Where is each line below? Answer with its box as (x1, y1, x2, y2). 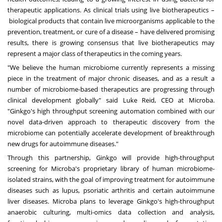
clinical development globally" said (7, 96, 123, 105)
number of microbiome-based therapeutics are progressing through (7, 85, 215, 94)
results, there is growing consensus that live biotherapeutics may (7, 38, 215, 48)
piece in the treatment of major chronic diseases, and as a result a (7, 74, 215, 83)
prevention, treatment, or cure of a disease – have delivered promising (7, 27, 215, 37)
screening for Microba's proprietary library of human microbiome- (7, 164, 215, 173)
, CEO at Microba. (155, 96, 215, 105)
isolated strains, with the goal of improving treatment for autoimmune (7, 175, 215, 184)
